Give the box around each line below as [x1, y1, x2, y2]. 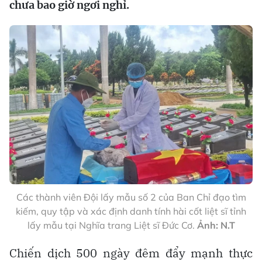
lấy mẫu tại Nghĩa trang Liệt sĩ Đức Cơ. [27, 219, 197, 232]
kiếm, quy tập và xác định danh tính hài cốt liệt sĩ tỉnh [16, 205, 246, 218]
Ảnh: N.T [196, 219, 235, 232]
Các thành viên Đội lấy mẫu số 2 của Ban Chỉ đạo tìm [16, 191, 246, 204]
